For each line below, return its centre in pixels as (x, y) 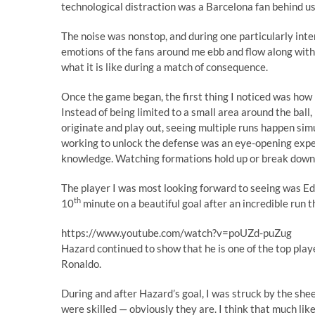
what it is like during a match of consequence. (165, 67)
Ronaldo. (81, 264)
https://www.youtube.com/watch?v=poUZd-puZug (176, 233)
